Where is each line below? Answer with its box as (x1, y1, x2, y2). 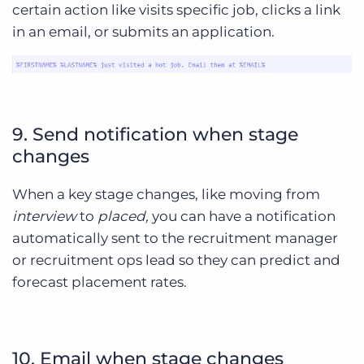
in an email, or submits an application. (12, 24, 275, 41)
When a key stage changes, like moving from (12, 186, 320, 203)
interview (12, 208, 76, 225)
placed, (97, 208, 152, 225)
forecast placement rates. (12, 274, 187, 291)
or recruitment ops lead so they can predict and (12, 252, 340, 269)
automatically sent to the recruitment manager (12, 230, 338, 247)
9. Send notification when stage (12, 123, 298, 146)
